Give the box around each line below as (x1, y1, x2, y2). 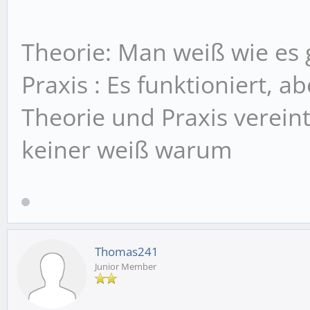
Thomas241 (95, 244, 158, 260)
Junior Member (95, 260, 156, 273)
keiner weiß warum (21, 134, 232, 166)
